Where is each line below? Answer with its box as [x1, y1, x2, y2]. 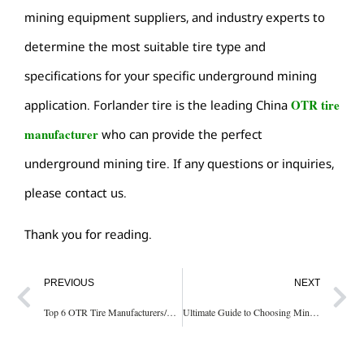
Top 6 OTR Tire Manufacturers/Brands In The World [167, 305, 176, 319]
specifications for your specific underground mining [24, 67, 317, 84]
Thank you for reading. [24, 225, 152, 242]
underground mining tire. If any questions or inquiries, [24, 155, 334, 172]
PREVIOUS [44, 277, 94, 289]
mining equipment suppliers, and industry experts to [24, 9, 325, 26]
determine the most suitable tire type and [24, 38, 266, 55]
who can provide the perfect [98, 126, 262, 143]
